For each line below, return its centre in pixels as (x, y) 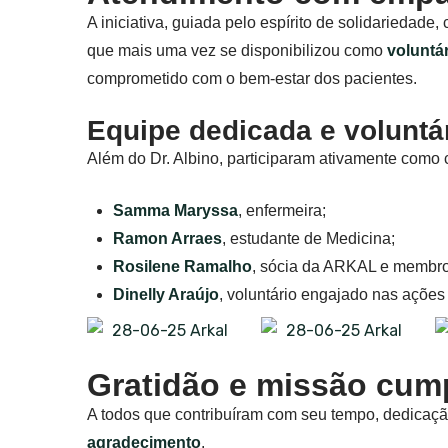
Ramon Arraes (167, 238)
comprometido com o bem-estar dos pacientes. (252, 78)
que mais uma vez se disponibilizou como (237, 50)
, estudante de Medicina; (308, 238)
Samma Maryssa (175, 210)
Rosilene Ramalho (182, 266)
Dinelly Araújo (165, 294)
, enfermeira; (281, 210)
